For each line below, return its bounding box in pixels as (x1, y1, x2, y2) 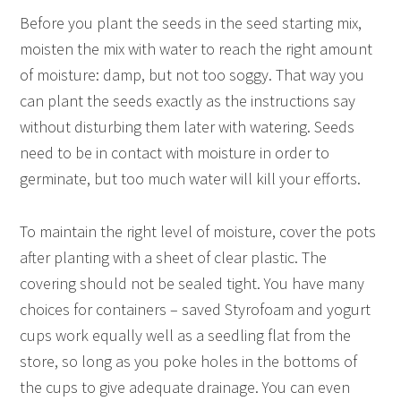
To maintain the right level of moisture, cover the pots (20, 220, 377, 242)
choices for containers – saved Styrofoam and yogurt (20, 298, 371, 320)
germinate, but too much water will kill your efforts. (20, 167, 362, 189)
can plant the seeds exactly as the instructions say (20, 90, 356, 111)
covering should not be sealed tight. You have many (20, 272, 365, 294)
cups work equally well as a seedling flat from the (20, 324, 352, 346)
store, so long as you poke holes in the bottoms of (20, 350, 358, 371)
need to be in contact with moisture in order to (20, 141, 330, 163)
